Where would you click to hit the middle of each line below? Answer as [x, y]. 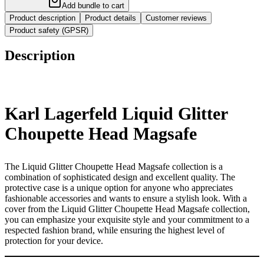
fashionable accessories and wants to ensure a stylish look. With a [126, 199]
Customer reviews [176, 18]
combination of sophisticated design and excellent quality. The [120, 177]
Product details [110, 18]
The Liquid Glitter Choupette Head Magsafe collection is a [114, 167]
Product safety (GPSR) [49, 30]
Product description [42, 18]
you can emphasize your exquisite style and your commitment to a [127, 220]
